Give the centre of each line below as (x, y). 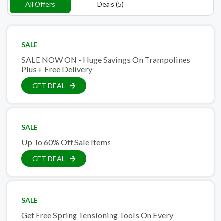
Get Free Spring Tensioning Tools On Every (97, 215)
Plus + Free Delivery (57, 69)
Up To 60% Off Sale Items (66, 142)
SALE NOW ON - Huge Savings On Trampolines (106, 59)
